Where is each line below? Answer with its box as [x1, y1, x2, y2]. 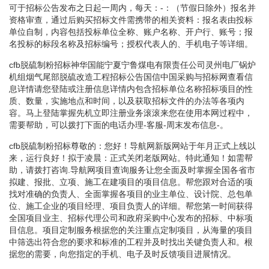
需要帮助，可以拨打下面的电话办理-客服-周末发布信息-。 [9, 119, 228, 130]
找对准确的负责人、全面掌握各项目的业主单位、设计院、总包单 [9, 189, 253, 199]
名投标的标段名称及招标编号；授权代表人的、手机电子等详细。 [9, 38, 253, 49]
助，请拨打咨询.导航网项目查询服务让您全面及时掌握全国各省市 [9, 165, 255, 175]
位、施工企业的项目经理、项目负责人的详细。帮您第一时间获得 [9, 201, 253, 211]
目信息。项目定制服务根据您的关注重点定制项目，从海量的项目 [9, 225, 253, 235]
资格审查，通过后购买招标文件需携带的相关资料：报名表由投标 [9, 14, 253, 25]
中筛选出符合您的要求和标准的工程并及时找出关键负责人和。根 [9, 237, 253, 247]
